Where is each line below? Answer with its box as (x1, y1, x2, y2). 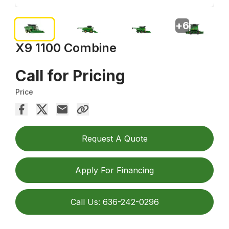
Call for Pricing (15, 66, 126, 85)
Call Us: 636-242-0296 (70, 197, 159, 208)
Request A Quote (81, 133, 148, 144)
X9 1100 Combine (15, 40, 117, 56)
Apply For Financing (75, 165, 154, 176)
